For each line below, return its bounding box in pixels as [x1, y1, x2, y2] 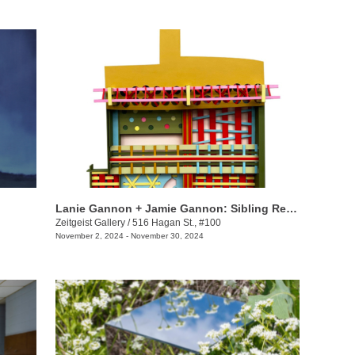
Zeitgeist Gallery [55, 217, 125, 229]
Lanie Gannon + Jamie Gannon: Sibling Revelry [285, 202, 297, 216]
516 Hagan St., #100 [132, 217, 221, 229]
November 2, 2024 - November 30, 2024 [55, 231, 204, 241]
